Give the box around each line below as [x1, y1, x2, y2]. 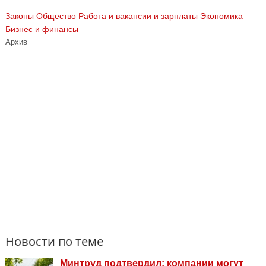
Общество [36, 11, 76, 21]
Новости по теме [5, 233, 103, 249]
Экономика [200, 11, 243, 21]
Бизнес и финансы [5, 24, 78, 34]
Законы [5, 11, 34, 21]
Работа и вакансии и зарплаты [78, 11, 198, 21]
